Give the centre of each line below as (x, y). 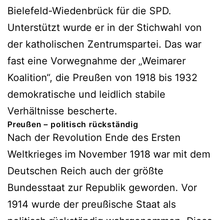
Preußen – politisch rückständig (73, 124)
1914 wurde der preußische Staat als (92, 204)
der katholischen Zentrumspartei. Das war (104, 44)
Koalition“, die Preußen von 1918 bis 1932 (102, 77)
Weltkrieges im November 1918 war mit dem (109, 154)
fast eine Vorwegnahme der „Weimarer (96, 61)
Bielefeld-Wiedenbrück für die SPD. (89, 11)
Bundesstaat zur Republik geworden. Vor (102, 187)
